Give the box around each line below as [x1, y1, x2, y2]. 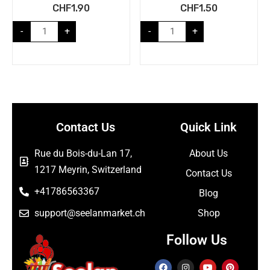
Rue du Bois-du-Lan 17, [34, 148, 132, 160]
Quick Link [180, 120, 237, 135]
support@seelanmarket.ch [34, 207, 145, 219]
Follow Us [166, 232, 227, 249]
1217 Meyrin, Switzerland [34, 164, 142, 176]
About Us [189, 148, 228, 160]
